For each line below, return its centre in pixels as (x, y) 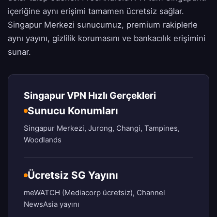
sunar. (19, 52)
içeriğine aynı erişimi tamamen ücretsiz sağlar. (96, 11)
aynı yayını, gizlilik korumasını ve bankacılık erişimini (107, 39)
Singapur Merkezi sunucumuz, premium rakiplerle (103, 25)
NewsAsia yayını (52, 204)
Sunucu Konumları (73, 111)
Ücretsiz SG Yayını (73, 175)
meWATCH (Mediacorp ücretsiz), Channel (94, 193)
